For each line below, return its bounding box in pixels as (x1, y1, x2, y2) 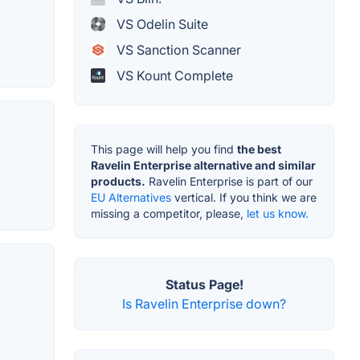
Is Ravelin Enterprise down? (122, 296, 286, 313)
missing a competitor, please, (91, 207, 247, 221)
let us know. (247, 207, 309, 221)
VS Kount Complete (113, 67, 233, 84)
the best (237, 142, 281, 157)
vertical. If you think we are (171, 190, 317, 205)
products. (91, 174, 145, 189)
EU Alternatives (91, 190, 171, 205)
